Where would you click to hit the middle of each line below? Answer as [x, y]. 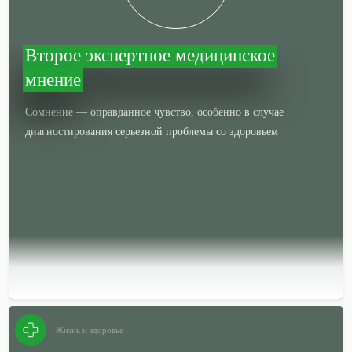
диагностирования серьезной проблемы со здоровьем [152, 132]
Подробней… [64, 277]
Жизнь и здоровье [90, 330]
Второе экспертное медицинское [150, 55]
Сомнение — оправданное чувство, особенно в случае [155, 112]
